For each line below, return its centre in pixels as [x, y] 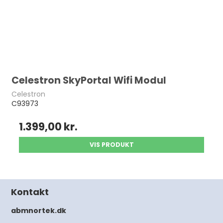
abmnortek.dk [39, 211]
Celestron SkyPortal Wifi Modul [89, 81]
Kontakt [30, 192]
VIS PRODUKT [111, 145]
